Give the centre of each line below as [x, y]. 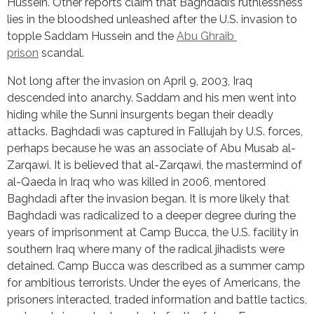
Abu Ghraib [205, 36]
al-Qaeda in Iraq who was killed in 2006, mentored [136, 182]
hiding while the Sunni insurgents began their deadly [140, 114]
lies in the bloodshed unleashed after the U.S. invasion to [152, 19]
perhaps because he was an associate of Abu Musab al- [151, 148]
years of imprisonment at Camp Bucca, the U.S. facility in [153, 232]
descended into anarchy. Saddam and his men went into [152, 97]
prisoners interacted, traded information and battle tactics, [157, 299]
